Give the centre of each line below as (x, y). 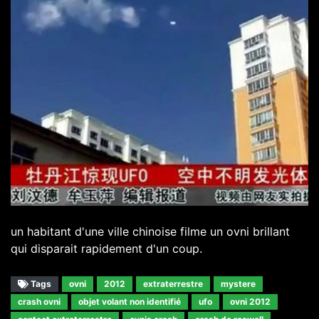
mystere (238, 283)
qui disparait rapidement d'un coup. (106, 248)
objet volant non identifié (130, 301)
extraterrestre (173, 283)
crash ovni (39, 301)
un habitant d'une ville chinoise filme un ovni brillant (150, 231)
